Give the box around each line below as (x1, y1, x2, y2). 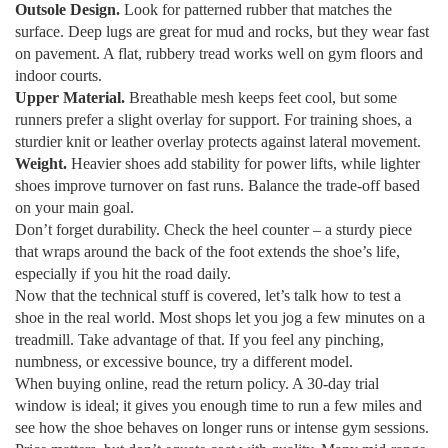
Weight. (15, 155, 67, 172)
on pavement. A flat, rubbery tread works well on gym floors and (15, 45, 423, 62)
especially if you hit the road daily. (15, 265, 231, 282)
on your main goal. (15, 199, 134, 216)
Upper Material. (15, 89, 125, 106)
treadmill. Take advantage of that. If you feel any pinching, (15, 331, 384, 348)
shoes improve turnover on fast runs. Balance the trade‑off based (15, 177, 420, 194)
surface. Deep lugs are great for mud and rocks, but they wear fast (15, 23, 429, 40)
